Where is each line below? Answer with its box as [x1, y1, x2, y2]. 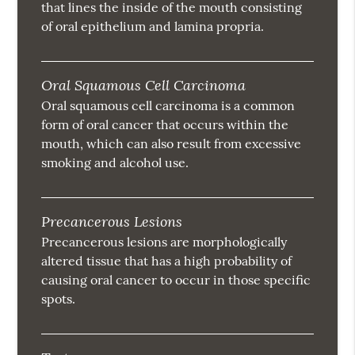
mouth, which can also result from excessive [41, 136, 302, 152]
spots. [41, 291, 76, 307]
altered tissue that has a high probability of [41, 253, 292, 269]
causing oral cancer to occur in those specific [41, 272, 311, 288]
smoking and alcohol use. [41, 155, 189, 171]
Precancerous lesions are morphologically [41, 234, 288, 250]
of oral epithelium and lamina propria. [41, 18, 265, 35]
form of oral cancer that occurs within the [41, 116, 289, 133]
